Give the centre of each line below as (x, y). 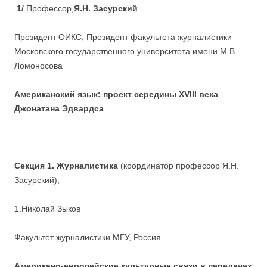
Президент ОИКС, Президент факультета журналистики (123, 37)
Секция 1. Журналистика (66, 166)
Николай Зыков (51, 209)
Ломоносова (38, 66)
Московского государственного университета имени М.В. (126, 52)
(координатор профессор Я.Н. (178, 166)
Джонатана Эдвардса (59, 109)
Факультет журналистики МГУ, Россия (88, 237)
